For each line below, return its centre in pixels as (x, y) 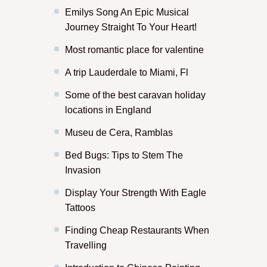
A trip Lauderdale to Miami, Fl (127, 72)
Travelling (86, 245)
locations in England (108, 110)
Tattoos (80, 208)
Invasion (83, 170)
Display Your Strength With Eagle (136, 193)
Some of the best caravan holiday (135, 95)
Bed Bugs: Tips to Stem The (124, 155)
